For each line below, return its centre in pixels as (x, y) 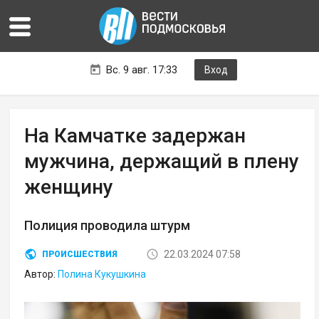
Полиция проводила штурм (108, 226)
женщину (69, 187)
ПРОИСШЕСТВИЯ (80, 255)
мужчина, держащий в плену (162, 162)
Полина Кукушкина (102, 274)
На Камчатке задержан (135, 136)
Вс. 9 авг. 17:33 (142, 70)
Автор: (41, 274)
